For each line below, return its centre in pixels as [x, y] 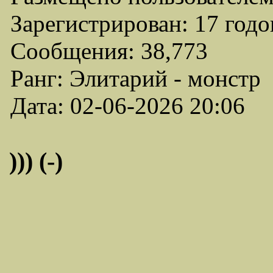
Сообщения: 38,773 [109, 51]
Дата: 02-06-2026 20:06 [128, 106]
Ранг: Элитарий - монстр [136, 78]
